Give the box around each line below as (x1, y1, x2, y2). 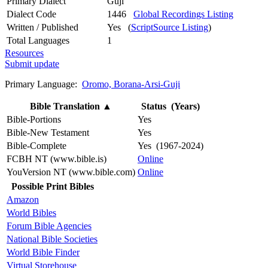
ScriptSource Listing (131, 22, 208, 32)
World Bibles (7, 207, 56, 218)
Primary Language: (5, 78, 82, 89)
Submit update (5, 58, 59, 69)
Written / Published (7, 22, 78, 32)
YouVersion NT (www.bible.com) (7, 166, 135, 177)
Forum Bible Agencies (7, 220, 92, 231)
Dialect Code (7, 8, 56, 19)
